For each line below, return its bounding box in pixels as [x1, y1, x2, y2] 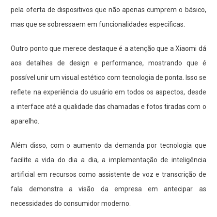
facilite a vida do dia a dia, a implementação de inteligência [11, 155, 206, 164]
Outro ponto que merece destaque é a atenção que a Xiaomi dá [11, 44, 206, 52]
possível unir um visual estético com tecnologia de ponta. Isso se [11, 73, 206, 81]
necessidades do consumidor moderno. [11, 199, 131, 207]
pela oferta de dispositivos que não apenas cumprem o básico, [11, 5, 206, 14]
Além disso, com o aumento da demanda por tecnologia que [11, 141, 206, 149]
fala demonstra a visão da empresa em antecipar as [11, 185, 206, 193]
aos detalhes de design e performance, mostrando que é [11, 59, 206, 67]
